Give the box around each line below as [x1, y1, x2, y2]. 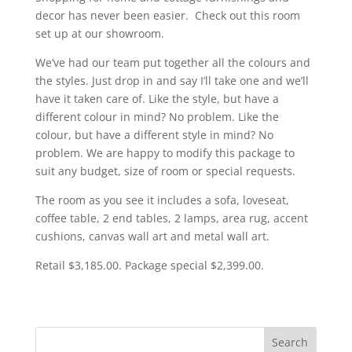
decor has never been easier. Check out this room [35, 7, 300, 23]
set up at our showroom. [35, 25, 164, 41]
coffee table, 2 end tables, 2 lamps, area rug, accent [35, 210, 308, 225]
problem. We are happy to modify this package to [35, 145, 295, 160]
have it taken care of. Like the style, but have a [35, 90, 279, 106]
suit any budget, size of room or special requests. [35, 163, 295, 178]
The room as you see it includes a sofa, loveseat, [35, 192, 289, 207]
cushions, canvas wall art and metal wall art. [35, 228, 269, 244]
